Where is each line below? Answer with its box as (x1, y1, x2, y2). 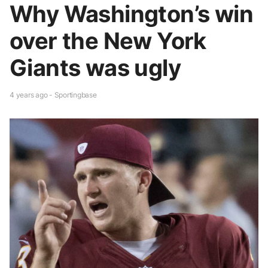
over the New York (10, 26, 206, 54)
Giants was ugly (10, 53, 181, 81)
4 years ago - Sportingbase (10, 90, 97, 99)
